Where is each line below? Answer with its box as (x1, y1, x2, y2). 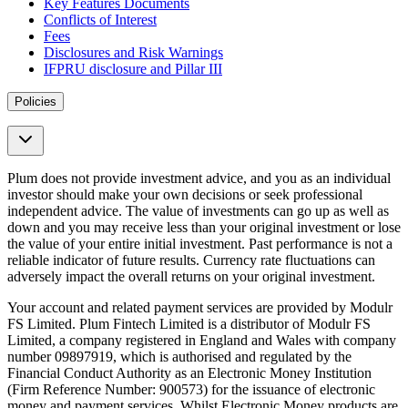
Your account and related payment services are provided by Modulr (7, 300, 393, 316)
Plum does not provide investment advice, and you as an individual (7, 170, 391, 187)
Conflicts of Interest (44, 12, 157, 28)
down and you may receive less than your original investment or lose (7, 219, 401, 236)
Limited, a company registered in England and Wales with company (7, 332, 396, 349)
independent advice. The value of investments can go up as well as (7, 203, 389, 219)
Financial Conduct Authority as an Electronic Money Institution (7, 365, 372, 382)
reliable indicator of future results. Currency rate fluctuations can (7, 252, 375, 269)
